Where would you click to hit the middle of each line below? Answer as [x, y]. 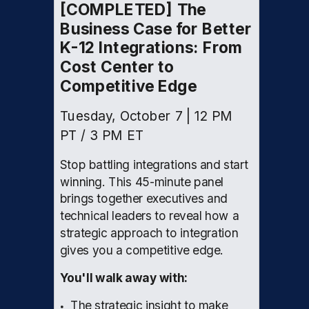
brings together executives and [144, 199]
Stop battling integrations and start [154, 165]
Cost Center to [117, 67]
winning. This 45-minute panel [142, 182]
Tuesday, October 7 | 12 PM [147, 117]
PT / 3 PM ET [102, 135]
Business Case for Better [156, 29]
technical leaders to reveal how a [150, 216]
